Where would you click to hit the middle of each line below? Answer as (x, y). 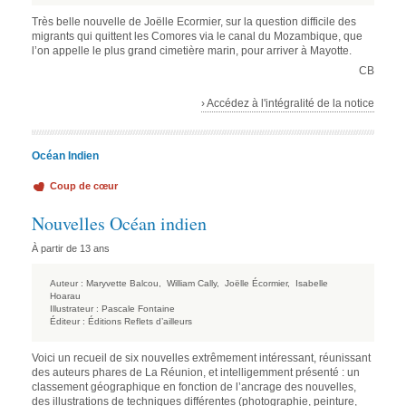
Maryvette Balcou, (125, 284)
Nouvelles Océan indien (119, 224)
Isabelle (312, 284)
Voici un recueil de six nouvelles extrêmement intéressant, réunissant (201, 358)
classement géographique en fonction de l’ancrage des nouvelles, (194, 387)
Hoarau (65, 296)
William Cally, (194, 284)
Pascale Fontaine (138, 309)
